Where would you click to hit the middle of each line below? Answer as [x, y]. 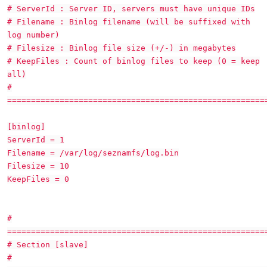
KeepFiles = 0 [38, 179]
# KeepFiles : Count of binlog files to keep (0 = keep [133, 61]
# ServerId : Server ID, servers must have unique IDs [131, 9]
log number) [33, 35]
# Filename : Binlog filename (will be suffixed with [129, 22]
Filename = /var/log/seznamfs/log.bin [93, 153]
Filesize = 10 [38, 166]
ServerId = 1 [36, 140]
